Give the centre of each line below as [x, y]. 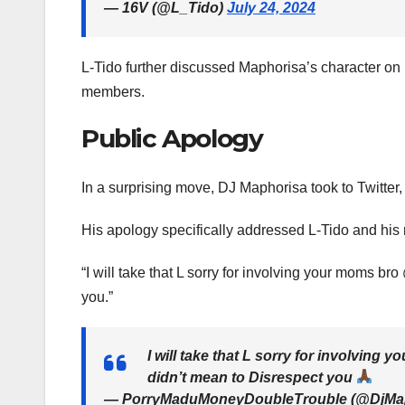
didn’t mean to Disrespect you [252, 377]
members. [113, 92]
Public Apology [172, 139]
